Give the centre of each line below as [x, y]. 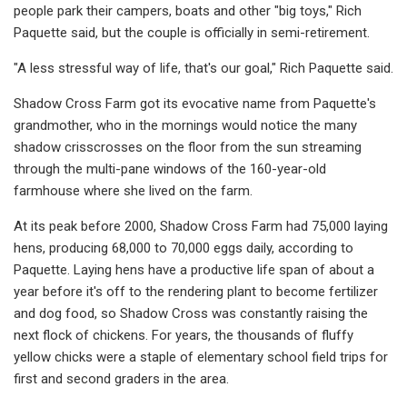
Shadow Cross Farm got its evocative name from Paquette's [195, 103]
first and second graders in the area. [121, 378]
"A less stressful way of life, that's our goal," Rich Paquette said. [203, 68]
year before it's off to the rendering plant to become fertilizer [196, 291]
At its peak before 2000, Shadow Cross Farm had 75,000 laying [201, 226]
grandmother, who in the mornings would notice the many [185, 125]
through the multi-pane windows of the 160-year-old [170, 169]
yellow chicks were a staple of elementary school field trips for [201, 357]
